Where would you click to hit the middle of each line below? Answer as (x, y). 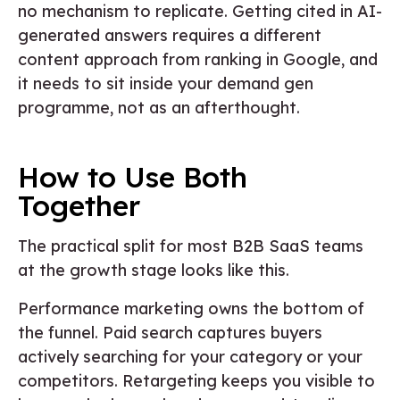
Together (79, 205)
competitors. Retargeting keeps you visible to (196, 380)
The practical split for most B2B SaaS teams (191, 246)
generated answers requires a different (170, 35)
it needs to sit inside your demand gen (166, 83)
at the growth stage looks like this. (154, 270)
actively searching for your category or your (190, 356)
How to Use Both (133, 176)
